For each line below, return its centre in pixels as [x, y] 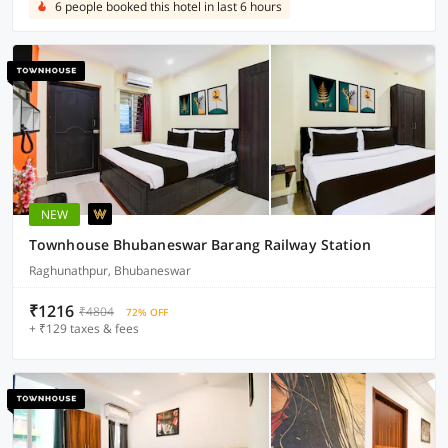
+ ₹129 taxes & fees [84, 328]
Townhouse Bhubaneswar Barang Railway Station [200, 244]
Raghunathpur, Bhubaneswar [110, 270]
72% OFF [147, 312]
